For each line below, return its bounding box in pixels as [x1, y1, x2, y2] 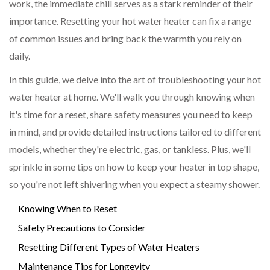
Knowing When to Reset [18, 202, 117, 215]
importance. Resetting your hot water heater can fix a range [9, 15, 251, 27]
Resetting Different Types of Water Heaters [18, 241, 199, 253]
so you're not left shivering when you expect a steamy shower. [9, 178, 260, 190]
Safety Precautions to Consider [18, 222, 146, 234]
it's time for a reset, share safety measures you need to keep [9, 108, 253, 121]
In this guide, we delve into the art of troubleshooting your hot [9, 74, 261, 86]
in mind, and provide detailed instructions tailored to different [9, 126, 261, 138]
